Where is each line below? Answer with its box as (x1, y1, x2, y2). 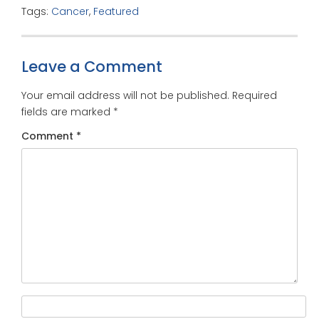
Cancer (51, 4, 89, 19)
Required (232, 88, 277, 103)
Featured (93, 4, 139, 19)
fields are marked (21, 105, 113, 120)
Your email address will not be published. (21, 88, 229, 103)
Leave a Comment (21, 56, 162, 78)
